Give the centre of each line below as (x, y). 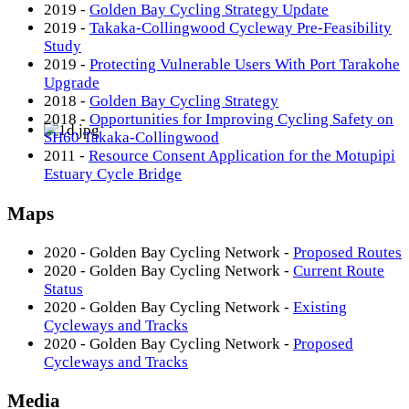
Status (63, 288)
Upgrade (72, 83)
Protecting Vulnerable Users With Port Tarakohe (245, 64)
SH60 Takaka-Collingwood (131, 137)
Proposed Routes (347, 252)
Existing (320, 307)
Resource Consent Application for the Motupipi (242, 156)
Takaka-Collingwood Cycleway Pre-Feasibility (241, 28)
